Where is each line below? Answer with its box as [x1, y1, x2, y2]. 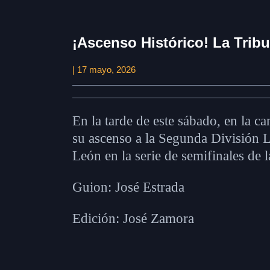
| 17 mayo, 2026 [72, 64, 136, 75]
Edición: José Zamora [72, 211, 194, 227]
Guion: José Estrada [72, 180, 184, 195]
